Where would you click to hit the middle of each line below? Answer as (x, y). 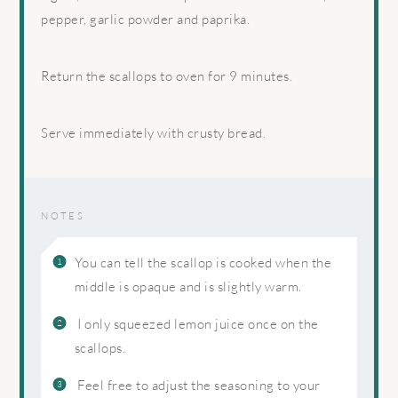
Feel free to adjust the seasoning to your (199, 385)
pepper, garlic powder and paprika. (146, 20)
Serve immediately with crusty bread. (154, 133)
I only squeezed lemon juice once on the (198, 323)
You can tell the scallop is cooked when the (203, 262)
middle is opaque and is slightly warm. (188, 286)
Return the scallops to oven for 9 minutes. (167, 76)
